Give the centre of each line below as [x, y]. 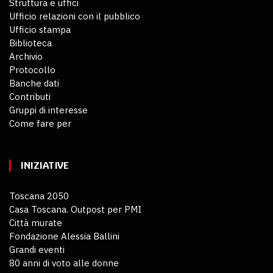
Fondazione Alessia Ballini [64, 236]
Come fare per [40, 124]
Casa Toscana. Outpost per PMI [75, 210]
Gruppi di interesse [48, 110]
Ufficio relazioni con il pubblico [75, 16]
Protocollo [32, 70]
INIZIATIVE [44, 166]
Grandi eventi [37, 250]
